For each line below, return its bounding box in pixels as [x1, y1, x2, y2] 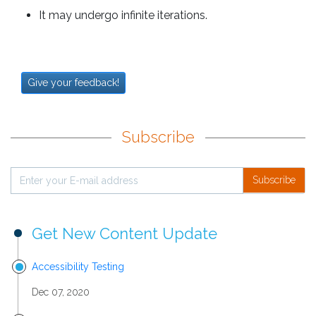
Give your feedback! [28, 76, 119, 88]
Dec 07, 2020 [32, 286, 90, 298]
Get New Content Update [32, 224, 217, 243]
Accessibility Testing [32, 260, 124, 272]
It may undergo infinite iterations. [39, 8, 207, 22]
